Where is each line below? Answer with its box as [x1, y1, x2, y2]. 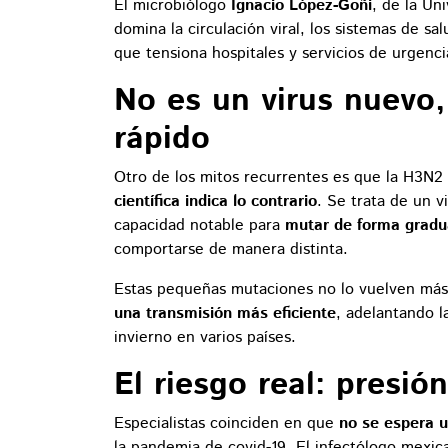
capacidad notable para [114, 213, 285, 237]
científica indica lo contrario [114, 189, 317, 213]
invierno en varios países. [114, 325, 296, 349]
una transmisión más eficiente [114, 301, 336, 325]
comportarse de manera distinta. [114, 237, 348, 261]
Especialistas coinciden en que [114, 411, 339, 435]
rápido [114, 115, 210, 162]
